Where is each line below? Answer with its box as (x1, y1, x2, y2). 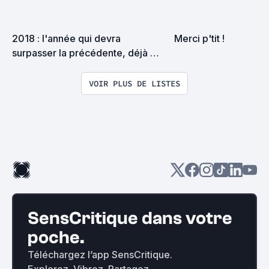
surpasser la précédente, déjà (12, 46, 148, 59)
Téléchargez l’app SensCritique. (28, 248, 172, 261)
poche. (28, 226, 85, 248)
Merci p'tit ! (174, 32, 225, 44)
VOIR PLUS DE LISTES (89, 77, 180, 89)
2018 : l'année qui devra (12, 32, 121, 44)
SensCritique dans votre (28, 207, 232, 229)
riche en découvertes (12, 61, 109, 73)
